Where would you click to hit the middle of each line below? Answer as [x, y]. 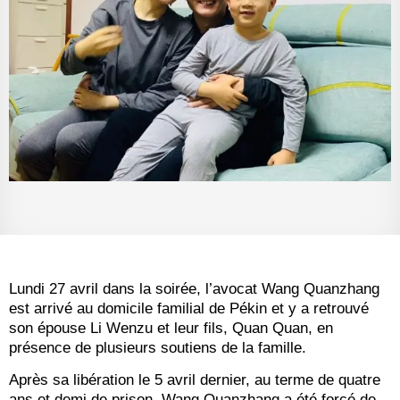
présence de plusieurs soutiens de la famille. [158, 347]
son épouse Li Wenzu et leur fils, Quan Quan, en [171, 328]
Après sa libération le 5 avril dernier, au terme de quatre [195, 380]
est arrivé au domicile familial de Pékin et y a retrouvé [189, 308]
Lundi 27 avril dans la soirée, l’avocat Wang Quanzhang [194, 288]
